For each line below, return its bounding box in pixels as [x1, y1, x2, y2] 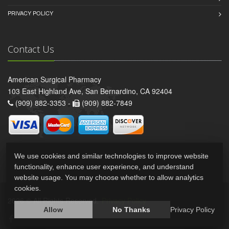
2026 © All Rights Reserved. [8, 195, 101, 206]
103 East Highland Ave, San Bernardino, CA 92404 [8, 86, 172, 97]
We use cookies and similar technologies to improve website [14, 152, 209, 160]
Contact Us [8, 43, 54, 56]
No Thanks [112, 205, 150, 214]
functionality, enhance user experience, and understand [14, 163, 194, 171]
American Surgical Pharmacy [8, 74, 101, 85]
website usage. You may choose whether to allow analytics [14, 173, 203, 181]
